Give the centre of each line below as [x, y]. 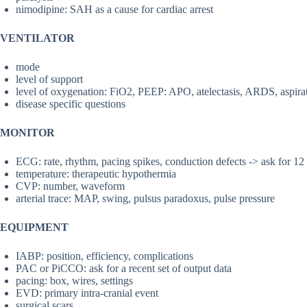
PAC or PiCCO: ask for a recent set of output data [124, 269]
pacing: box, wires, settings [74, 281]
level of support [49, 79]
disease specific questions [71, 104]
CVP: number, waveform [70, 186]
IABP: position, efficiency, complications [105, 256]
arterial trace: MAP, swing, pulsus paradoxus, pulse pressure [145, 199]
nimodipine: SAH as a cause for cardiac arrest [114, 10]
